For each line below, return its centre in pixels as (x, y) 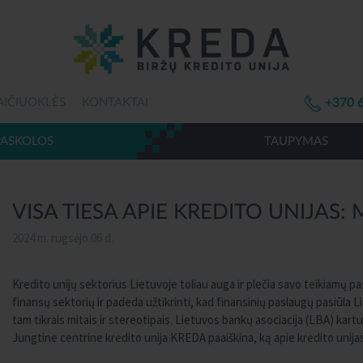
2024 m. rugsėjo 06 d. (63, 238)
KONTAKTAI (115, 102)
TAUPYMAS (296, 141)
